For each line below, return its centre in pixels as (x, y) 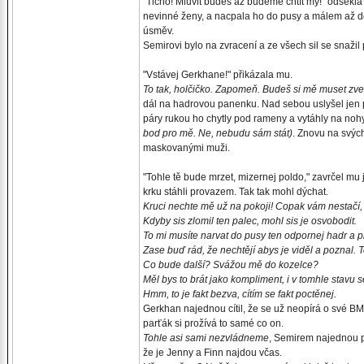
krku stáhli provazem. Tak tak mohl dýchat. (236, 192)
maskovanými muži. (186, 148)
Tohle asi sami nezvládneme (206, 338)
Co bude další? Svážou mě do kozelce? (231, 265)
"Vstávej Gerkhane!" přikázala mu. (218, 75)
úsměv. (158, 31)
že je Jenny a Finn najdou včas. (212, 353)
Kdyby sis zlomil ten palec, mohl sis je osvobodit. (250, 221)
